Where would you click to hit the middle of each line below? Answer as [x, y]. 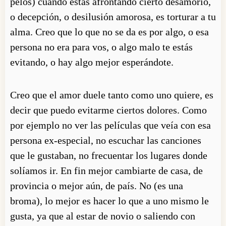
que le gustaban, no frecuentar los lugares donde [109, 155]
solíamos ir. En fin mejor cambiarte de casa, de [106, 170]
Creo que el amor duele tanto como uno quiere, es [112, 95]
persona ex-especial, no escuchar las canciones [106, 140]
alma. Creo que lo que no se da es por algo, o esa [109, 32]
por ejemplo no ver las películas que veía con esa [110, 125]
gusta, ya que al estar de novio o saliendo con [103, 216]
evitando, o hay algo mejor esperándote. [92, 62]
